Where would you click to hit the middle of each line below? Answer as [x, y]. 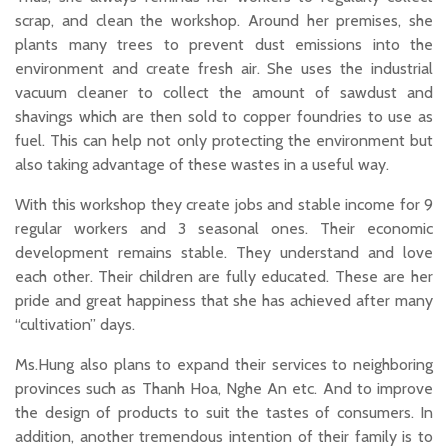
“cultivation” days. [75, 324]
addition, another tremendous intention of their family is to [224, 436]
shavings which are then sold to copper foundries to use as [224, 116]
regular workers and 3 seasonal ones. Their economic [224, 228]
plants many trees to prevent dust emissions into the [224, 44]
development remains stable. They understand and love [224, 252]
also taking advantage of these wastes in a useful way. [202, 164]
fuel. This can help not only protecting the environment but [224, 140]
